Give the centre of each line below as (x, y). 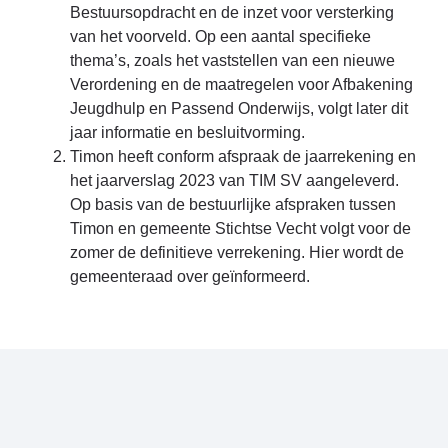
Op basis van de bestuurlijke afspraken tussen (233, 204)
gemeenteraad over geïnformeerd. (192, 276)
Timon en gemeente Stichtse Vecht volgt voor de (240, 228)
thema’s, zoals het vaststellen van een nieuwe (232, 60)
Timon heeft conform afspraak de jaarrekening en (243, 156)
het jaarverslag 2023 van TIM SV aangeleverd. (234, 180)
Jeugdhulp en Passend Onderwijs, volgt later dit (239, 108)
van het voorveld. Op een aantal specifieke (220, 36)
